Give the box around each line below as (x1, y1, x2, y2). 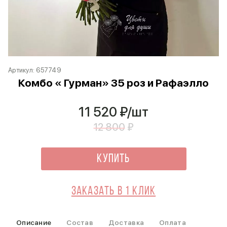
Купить (97, 153, 130, 165)
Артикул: (8, 66, 36, 74)
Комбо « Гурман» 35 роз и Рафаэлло (18, 77, 209, 89)
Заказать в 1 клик (71, 185, 156, 198)
